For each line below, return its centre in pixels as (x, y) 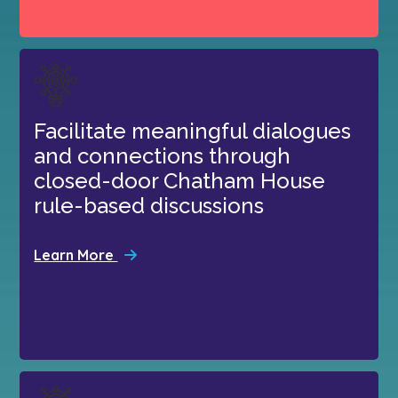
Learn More (76, 255)
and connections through (163, 155)
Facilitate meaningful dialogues (193, 131)
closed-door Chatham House (180, 180)
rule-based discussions (149, 205)
